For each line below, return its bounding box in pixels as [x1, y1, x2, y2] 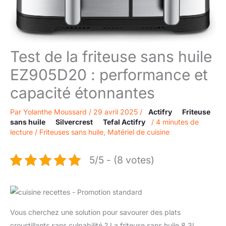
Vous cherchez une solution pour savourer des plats [10, 207, 181, 216]
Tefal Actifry [103, 117, 145, 126]
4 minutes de [156, 117, 199, 126]
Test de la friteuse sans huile [10, 47, 212, 66]
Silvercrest [55, 117, 93, 126]
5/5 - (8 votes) [89, 153, 154, 166]
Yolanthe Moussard [23, 107, 89, 116]
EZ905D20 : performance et [10, 65, 208, 84]
